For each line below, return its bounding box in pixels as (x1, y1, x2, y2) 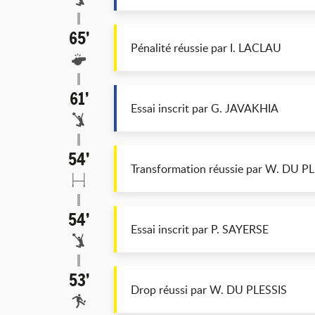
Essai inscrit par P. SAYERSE (131, 221, 269, 237)
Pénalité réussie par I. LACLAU (131, 40, 281, 56)
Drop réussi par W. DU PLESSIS (131, 282, 287, 297)
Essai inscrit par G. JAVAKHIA (131, 101, 278, 116)
